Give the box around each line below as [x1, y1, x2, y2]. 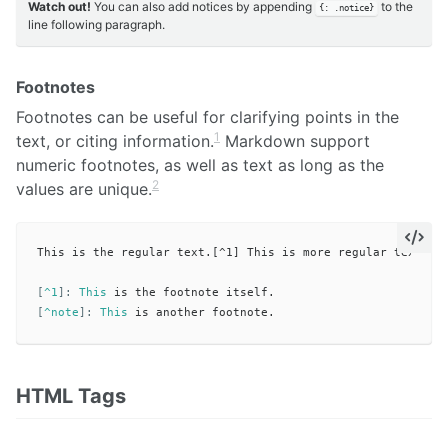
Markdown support [220, 131, 370, 152]
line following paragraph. [28, 17, 165, 33]
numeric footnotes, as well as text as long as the [16, 155, 384, 176]
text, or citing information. [16, 131, 214, 152]
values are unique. [16, 179, 152, 200]
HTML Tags [16, 383, 126, 408]
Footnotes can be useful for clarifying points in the [16, 107, 399, 128]
